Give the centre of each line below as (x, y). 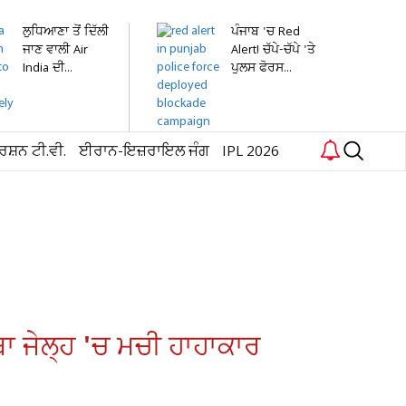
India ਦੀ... (48, 68)
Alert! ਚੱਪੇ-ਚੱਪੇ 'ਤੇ (273, 50)
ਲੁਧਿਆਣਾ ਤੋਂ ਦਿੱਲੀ (66, 32)
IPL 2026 (251, 152)
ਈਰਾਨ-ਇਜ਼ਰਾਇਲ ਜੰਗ (144, 152)
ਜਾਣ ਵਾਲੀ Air (55, 50)
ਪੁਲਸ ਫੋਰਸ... (261, 68)
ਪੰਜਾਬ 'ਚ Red (266, 32)
